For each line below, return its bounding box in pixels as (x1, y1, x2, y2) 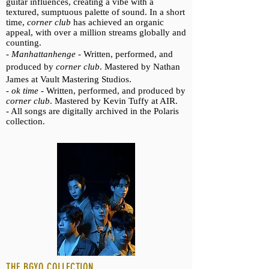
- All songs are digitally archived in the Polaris (6, 106, 179, 116)
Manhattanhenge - (11, 49, 83, 59)
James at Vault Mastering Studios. (6, 74, 131, 84)
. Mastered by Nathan (100, 62, 180, 71)
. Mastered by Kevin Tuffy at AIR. (50, 96, 178, 106)
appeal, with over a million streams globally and (6, 28, 186, 37)
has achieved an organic (71, 17, 164, 27)
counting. (6, 38, 41, 47)
